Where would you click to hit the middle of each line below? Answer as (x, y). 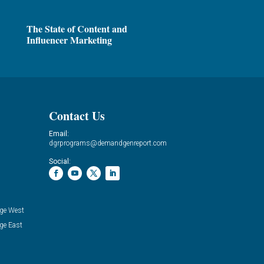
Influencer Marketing (69, 40)
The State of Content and (77, 29)
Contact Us (77, 115)
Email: (59, 133)
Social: (60, 161)
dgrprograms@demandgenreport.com (108, 143)
